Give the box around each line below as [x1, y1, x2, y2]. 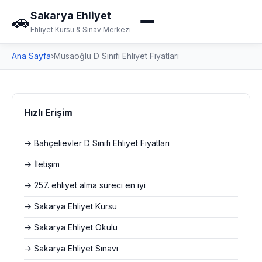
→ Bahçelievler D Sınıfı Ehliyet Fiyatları [24, 139, 170, 148]
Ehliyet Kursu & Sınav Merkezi [30, 25, 131, 34]
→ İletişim [24, 160, 60, 169]
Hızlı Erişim [24, 107, 73, 118]
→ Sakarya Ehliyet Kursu [24, 202, 117, 211]
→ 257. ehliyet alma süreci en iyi [24, 181, 146, 190]
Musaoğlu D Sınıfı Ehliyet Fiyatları [54, 51, 179, 61]
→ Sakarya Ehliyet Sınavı [24, 244, 118, 253]
